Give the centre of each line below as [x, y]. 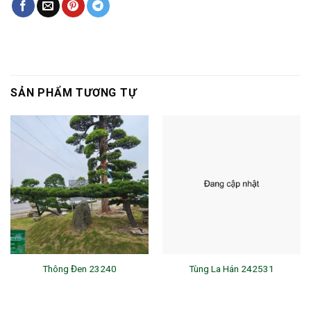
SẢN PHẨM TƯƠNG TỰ [74, 93]
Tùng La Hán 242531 [232, 268]
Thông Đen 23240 [79, 268]
